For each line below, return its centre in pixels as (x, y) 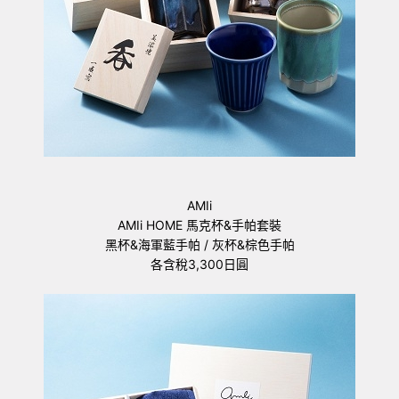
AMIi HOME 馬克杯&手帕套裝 (199, 225)
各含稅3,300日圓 (199, 264)
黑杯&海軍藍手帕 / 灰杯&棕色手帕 (199, 244)
